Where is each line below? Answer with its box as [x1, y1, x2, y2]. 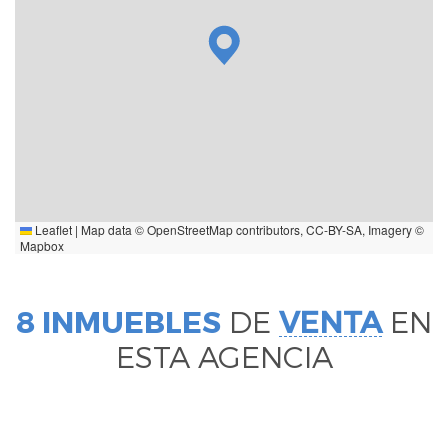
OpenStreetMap [147, 221, 233, 239]
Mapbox [20, 237, 64, 255]
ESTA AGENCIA [115, 338, 333, 375]
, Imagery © [362, 221, 424, 239]
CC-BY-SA [306, 221, 362, 239]
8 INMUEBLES [16, 303, 221, 340]
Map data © [78, 221, 147, 239]
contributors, [233, 221, 306, 239]
